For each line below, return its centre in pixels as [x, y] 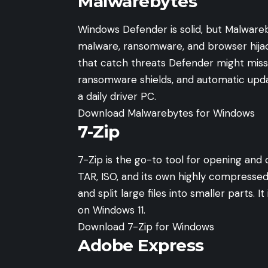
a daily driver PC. [117, 97]
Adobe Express [141, 246]
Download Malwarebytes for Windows [166, 113]
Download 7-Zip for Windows [146, 227]
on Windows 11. [112, 210]
